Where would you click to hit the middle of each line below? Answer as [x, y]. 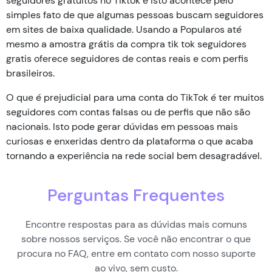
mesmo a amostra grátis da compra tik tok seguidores [126, 44]
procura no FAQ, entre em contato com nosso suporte [136, 253]
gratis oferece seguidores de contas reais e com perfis [127, 58]
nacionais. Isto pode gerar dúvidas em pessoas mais [122, 126]
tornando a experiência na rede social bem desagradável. [134, 155]
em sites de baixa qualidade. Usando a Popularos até [124, 29]
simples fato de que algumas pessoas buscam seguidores [135, 15]
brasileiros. [30, 73]
